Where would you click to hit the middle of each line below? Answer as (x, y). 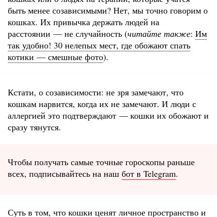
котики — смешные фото (55, 56)
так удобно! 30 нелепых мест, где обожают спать (99, 45)
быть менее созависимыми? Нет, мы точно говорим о (108, 10)
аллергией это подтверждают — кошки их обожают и (108, 115)
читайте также (159, 33)
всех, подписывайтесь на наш (65, 173)
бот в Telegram (149, 173)
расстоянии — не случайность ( (68, 33)
